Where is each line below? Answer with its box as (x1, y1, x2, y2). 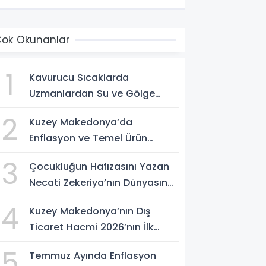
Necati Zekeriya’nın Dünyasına (29, 176, 175, 189)
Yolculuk (29, 192, 70, 205)
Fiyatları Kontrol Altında (29, 147, 143, 161)
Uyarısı (29, 103, 62, 116)
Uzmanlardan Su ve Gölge (29, 87, 156, 100)
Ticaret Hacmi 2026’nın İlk (29, 220, 154, 234)
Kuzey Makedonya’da (29, 115, 133, 129)
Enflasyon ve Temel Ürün (29, 131, 148, 145)
